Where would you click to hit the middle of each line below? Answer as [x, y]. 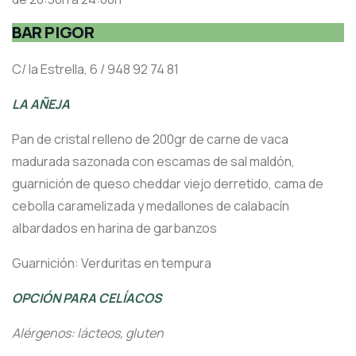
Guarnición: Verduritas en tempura [112, 263]
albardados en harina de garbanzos [114, 228]
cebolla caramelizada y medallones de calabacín [151, 206]
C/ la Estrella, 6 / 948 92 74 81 [95, 70]
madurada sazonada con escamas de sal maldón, [153, 162]
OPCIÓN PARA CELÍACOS [87, 298]
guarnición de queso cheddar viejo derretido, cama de [168, 184]
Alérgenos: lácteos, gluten [88, 333]
